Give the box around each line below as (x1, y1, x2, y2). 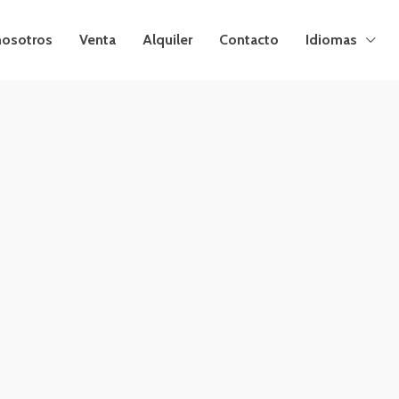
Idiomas (305, 31, 357, 48)
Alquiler (142, 31, 192, 48)
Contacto (219, 31, 279, 48)
